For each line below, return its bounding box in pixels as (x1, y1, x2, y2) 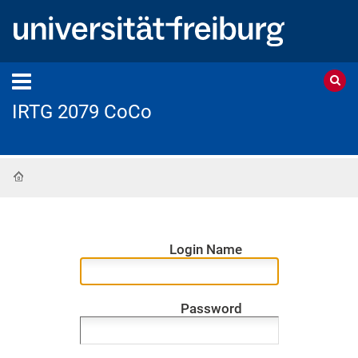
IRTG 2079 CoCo (12, 100, 152, 123)
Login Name (169, 242, 243, 258)
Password (181, 301, 243, 317)
